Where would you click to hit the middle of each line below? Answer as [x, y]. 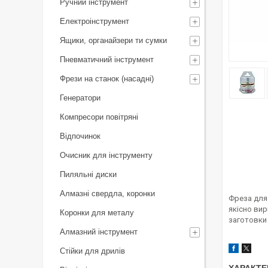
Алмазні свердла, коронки [107, 194]
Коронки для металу [97, 213]
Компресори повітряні [99, 117]
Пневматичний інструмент [107, 60]
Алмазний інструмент [99, 232]
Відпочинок [80, 136]
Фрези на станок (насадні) [107, 79]
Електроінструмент [95, 21]
